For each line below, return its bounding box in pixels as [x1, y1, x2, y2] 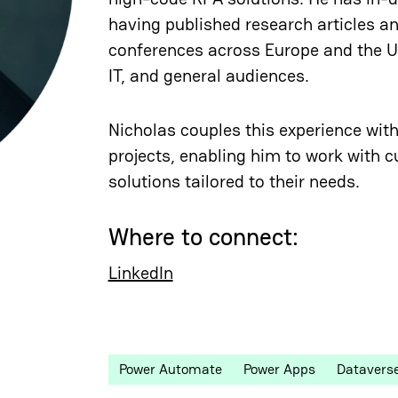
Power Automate [118, 359, 222, 378]
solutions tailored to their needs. [107, 170, 360, 194]
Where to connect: [107, 221, 298, 253]
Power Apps [243, 359, 315, 378]
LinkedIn [107, 260, 173, 284]
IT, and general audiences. [107, 64, 309, 88]
